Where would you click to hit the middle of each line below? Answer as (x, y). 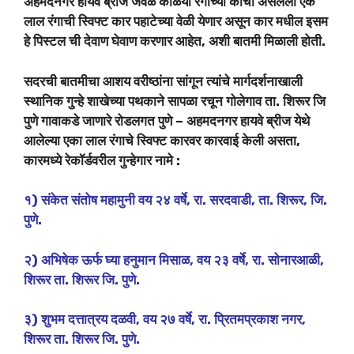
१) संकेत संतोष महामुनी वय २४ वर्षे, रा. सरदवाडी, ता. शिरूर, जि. (175, 200)
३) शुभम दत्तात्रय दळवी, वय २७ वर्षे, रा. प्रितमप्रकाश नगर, (165, 320)
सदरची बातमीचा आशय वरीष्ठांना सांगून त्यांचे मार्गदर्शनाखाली (163, 81)
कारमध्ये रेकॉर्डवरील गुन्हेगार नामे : (102, 160)
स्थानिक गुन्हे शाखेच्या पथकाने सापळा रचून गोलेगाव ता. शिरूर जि (175, 101)
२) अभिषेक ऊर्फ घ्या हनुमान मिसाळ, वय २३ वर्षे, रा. (146, 260)
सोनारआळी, (296, 260)
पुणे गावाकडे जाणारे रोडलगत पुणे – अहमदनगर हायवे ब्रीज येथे (167, 121)
